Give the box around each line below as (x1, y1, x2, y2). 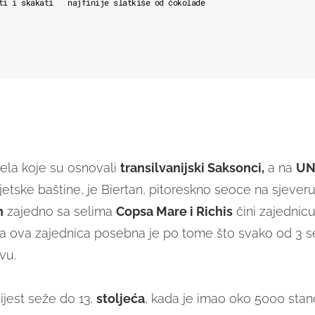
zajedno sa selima (3, 204, 116, 219)
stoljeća (96, 291, 145, 307)
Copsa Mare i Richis (115, 204, 233, 219)
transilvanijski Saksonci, (120, 160, 264, 176)
